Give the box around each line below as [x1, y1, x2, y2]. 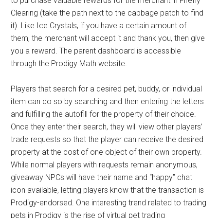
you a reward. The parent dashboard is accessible [11, 46, 182, 56]
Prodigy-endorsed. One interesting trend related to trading [11, 198, 207, 208]
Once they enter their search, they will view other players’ [11, 122, 203, 132]
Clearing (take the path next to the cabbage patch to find [11, 8, 204, 18]
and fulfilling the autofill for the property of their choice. [11, 109, 197, 119]
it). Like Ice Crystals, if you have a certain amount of [11, 21, 187, 31]
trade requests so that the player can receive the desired [11, 135, 204, 145]
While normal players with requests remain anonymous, [11, 160, 198, 170]
